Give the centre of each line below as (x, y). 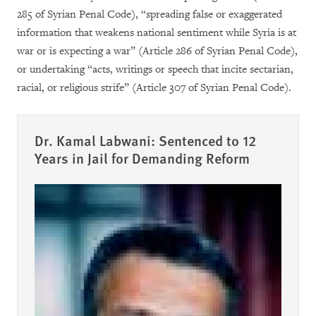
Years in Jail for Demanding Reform (142, 158)
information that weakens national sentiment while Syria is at (157, 33)
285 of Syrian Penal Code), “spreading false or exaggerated (150, 14)
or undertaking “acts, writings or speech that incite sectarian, (155, 69)
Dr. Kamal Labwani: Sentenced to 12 (145, 140)
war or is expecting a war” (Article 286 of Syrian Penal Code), (157, 51)
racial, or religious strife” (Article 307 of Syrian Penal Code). (154, 88)
